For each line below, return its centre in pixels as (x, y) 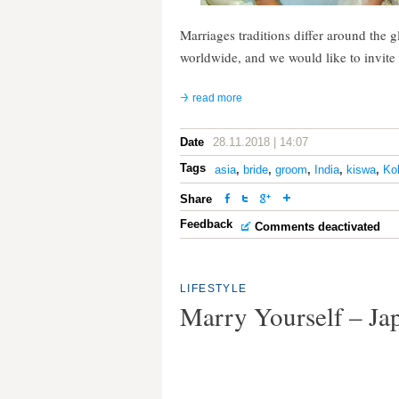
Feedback (206, 224)
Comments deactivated (318, 227)
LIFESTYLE (214, 289)
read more (217, 98)
